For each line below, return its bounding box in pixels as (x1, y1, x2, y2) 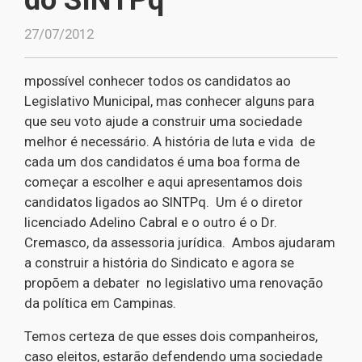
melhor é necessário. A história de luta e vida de (24, 133, 315, 149)
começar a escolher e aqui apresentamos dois (24, 174, 302, 190)
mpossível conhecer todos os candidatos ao (24, 73, 291, 89)
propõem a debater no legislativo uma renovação (24, 275, 323, 291)
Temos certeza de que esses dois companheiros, (24, 328, 318, 344)
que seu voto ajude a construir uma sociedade (24, 113, 302, 129)
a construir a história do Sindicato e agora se (24, 255, 294, 271)
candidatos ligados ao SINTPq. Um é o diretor (24, 194, 303, 210)
